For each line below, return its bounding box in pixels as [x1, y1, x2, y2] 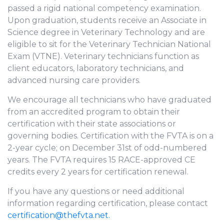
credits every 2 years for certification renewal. [7, 167, 188, 177]
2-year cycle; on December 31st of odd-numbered [7, 143, 207, 153]
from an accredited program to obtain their [7, 107, 180, 117]
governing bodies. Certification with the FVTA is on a [7, 131, 213, 141]
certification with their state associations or [7, 119, 176, 129]
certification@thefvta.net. [7, 210, 110, 220]
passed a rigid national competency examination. [7, 3, 201, 13]
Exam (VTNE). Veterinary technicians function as [7, 51, 199, 61]
